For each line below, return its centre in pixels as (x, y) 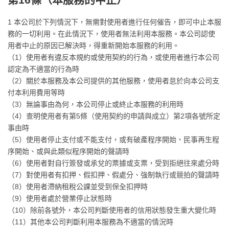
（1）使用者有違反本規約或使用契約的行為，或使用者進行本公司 (113, 57)
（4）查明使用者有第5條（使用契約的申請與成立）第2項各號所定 (114, 116)
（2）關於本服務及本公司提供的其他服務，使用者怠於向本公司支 (113, 81)
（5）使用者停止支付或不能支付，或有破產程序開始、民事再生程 (113, 140)
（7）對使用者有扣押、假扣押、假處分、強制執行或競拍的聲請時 (113, 175)
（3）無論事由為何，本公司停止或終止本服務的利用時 (96, 104)
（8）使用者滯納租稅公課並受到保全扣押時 (78, 187)
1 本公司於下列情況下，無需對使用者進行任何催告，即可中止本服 (114, 22)
